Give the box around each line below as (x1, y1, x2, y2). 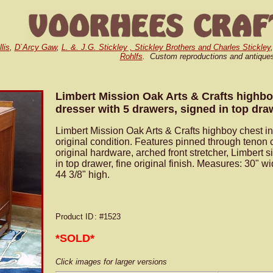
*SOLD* (55, 232, 94, 244)
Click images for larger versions (55, 257, 167, 266)
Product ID (55, 212, 93, 221)
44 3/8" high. (55, 169, 110, 180)
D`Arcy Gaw (14, 43, 57, 52)
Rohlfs (119, 52, 143, 61)
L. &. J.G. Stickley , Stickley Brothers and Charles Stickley (61, 43, 271, 52)
